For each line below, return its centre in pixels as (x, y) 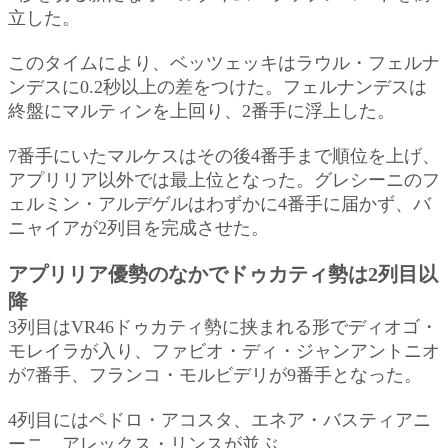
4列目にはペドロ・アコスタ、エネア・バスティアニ (219, 419)
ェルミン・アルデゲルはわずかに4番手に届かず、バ (219, 203)
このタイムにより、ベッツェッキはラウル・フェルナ (224, 62)
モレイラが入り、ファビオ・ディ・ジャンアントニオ (224, 350)
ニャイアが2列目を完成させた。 (138, 227)
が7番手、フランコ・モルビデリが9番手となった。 (215, 374)
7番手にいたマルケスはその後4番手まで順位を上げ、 (224, 155)
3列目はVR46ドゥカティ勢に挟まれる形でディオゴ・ (223, 326)
